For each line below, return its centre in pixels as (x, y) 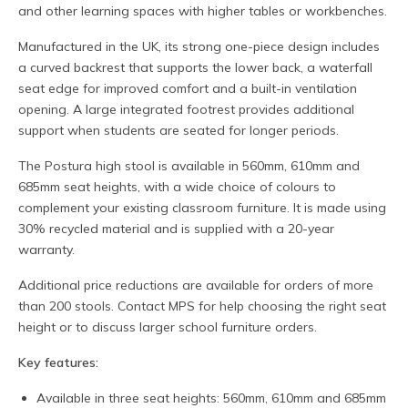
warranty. (46, 250)
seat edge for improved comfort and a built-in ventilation (188, 89)
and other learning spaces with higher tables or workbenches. (203, 11)
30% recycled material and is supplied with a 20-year (176, 229)
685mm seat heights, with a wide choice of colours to (177, 187)
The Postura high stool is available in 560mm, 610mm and (189, 166)
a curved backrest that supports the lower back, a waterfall (195, 68)
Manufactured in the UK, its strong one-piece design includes (199, 47)
